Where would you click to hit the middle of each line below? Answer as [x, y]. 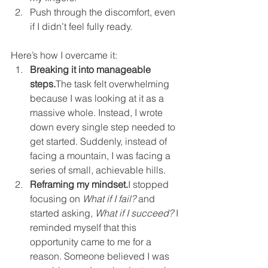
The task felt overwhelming [114, 84]
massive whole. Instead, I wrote [98, 112]
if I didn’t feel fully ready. [81, 26]
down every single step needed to [104, 127]
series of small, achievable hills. [98, 170]
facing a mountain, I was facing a [101, 156]
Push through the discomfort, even [104, 12]
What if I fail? [109, 199]
